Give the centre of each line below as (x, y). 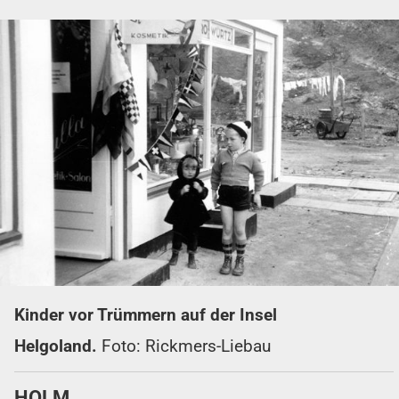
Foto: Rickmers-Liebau (186, 346)
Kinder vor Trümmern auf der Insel (146, 314)
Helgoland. (58, 346)
